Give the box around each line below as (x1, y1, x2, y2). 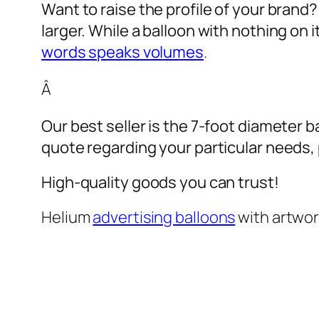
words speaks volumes (41, 41, 204, 63)
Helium (41, 206, 93, 228)
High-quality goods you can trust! (41, 171, 279, 193)
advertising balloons (93, 206, 236, 228)
